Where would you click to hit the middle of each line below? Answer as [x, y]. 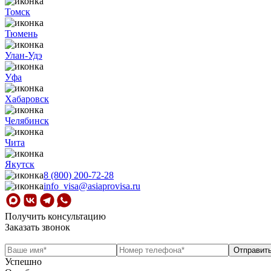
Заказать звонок [38, 227]
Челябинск [27, 121]
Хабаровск [27, 99]
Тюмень [21, 34]
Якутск [20, 164]
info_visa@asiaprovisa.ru [92, 186]
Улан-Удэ [24, 55]
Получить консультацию [55, 216]
